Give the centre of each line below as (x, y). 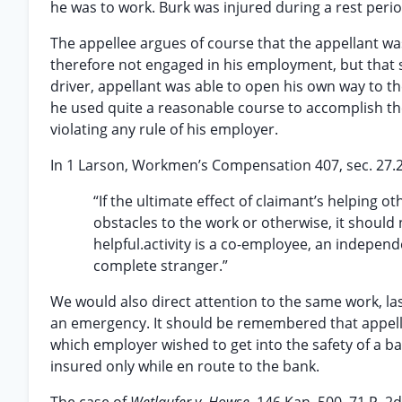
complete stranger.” (161, 266)
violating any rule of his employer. (164, 129)
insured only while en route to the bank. (185, 366)
